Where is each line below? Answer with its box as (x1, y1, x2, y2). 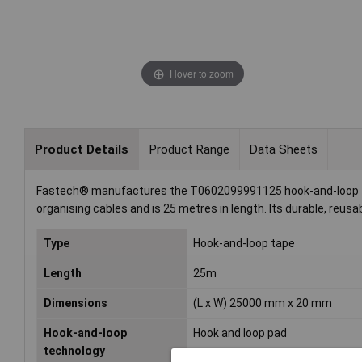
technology (44, 344, 105, 358)
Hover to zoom (169, 65, 234, 80)
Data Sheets (249, 141, 318, 157)
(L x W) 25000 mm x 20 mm (193, 297, 333, 310)
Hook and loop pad (193, 326, 288, 340)
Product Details (34, 141, 128, 157)
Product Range (148, 141, 229, 157)
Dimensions (44, 297, 107, 310)
